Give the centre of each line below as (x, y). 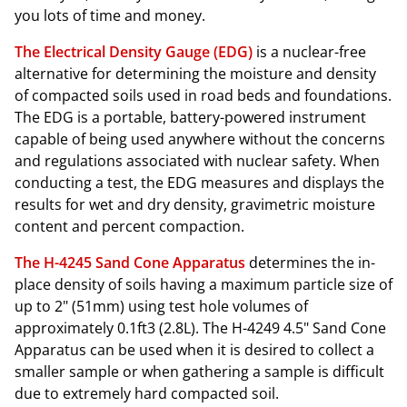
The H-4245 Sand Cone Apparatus (130, 263)
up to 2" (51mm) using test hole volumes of (161, 306)
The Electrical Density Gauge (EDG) (134, 52)
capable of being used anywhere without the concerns (200, 139)
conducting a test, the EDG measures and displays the (199, 183)
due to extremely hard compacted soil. (147, 393)
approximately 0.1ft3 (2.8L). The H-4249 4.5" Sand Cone (200, 328)
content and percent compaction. (129, 226)
